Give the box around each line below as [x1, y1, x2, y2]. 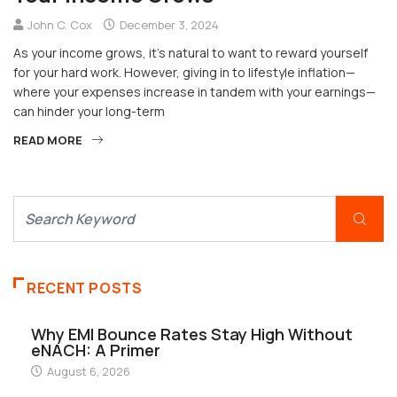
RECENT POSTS [27, 278, 143, 299]
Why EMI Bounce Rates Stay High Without [31, 323, 353, 346]
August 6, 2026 [44, 363, 130, 380]
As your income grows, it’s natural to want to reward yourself [13, 44, 368, 62]
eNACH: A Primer [31, 339, 160, 362]
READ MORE [13, 132, 82, 149]
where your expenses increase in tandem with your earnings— [13, 83, 376, 101]
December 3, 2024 [117, 17, 219, 34]
